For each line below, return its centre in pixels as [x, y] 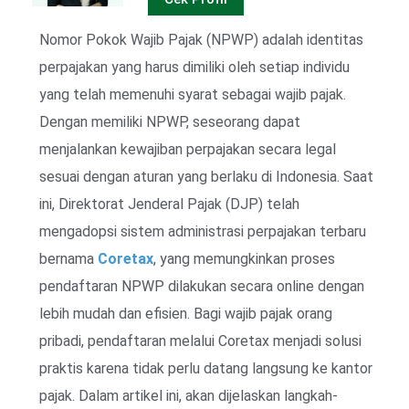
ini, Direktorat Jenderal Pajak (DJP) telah [169, 204]
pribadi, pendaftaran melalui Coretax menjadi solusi [200, 341]
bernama [68, 259]
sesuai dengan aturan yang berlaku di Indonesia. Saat [206, 177]
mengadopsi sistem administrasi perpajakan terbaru [203, 232]
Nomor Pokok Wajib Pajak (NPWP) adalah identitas [201, 40]
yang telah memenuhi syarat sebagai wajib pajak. [193, 95]
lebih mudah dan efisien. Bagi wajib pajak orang [186, 314]
